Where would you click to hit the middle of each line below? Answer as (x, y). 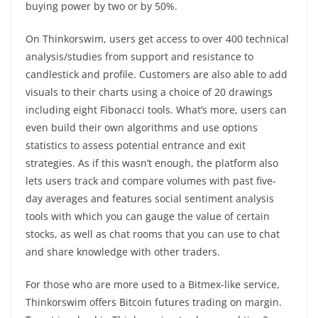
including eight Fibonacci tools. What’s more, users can (156, 109)
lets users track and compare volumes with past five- (151, 180)
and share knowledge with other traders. (124, 251)
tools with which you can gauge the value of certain (148, 216)
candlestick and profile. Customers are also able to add (157, 74)
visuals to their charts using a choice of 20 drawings (149, 92)
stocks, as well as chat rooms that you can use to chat (153, 234)
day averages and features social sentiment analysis (150, 198)
